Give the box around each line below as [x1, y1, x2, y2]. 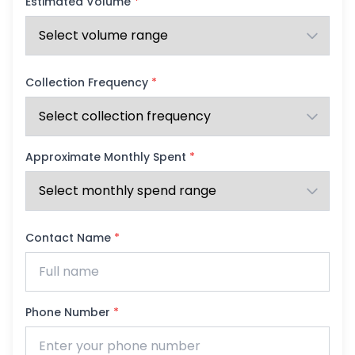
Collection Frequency [25, 74, 151, 90]
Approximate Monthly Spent [25, 149, 189, 165]
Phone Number [25, 304, 113, 320]
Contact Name [25, 230, 114, 246]
